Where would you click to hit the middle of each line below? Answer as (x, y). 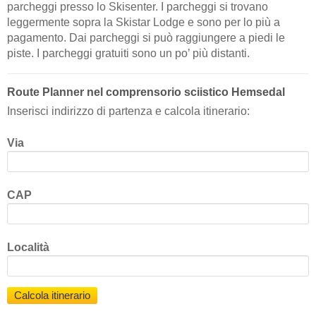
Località (28, 248)
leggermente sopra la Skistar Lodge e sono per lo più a (144, 22)
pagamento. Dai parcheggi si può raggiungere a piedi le (146, 38)
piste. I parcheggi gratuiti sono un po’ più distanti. (128, 53)
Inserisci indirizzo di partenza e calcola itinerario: (128, 111)
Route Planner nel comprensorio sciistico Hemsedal (146, 92)
